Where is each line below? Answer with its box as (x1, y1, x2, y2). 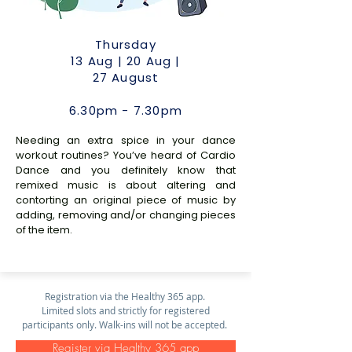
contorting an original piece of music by (16, 192, 236, 207)
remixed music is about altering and (16, 178, 236, 192)
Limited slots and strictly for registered (42, 304, 210, 317)
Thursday (95, 36, 156, 53)
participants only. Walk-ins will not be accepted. (22, 318, 229, 331)
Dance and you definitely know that (16, 163, 236, 178)
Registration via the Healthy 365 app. (44, 290, 207, 302)
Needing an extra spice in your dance (16, 133, 236, 148)
